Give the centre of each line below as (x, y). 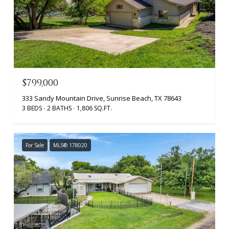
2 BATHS (59, 108)
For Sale (35, 145)
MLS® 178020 (70, 145)
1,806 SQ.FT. (94, 108)
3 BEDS (32, 108)
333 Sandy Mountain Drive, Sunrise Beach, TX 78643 (102, 98)
